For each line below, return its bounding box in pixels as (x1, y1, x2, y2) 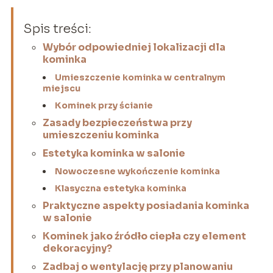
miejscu (42, 83, 80, 94)
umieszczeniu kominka (42, 129, 159, 142)
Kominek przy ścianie (54, 100, 153, 112)
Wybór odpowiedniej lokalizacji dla (42, 41, 225, 54)
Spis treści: (23, 21, 91, 37)
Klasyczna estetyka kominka (54, 183, 186, 194)
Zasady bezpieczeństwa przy (42, 116, 192, 130)
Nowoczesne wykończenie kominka (54, 166, 220, 177)
